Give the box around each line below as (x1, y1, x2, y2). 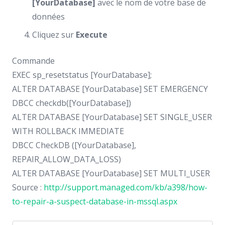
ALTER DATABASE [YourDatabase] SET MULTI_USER (12, 167, 210, 179)
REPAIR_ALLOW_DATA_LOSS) (12, 153, 121, 165)
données (32, 11, 65, 22)
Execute (76, 29, 107, 40)
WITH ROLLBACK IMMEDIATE (12, 125, 124, 137)
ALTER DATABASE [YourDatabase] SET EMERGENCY (12, 83, 208, 94)
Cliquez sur (32, 29, 76, 40)
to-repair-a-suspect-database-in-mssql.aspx (12, 195, 177, 207)
